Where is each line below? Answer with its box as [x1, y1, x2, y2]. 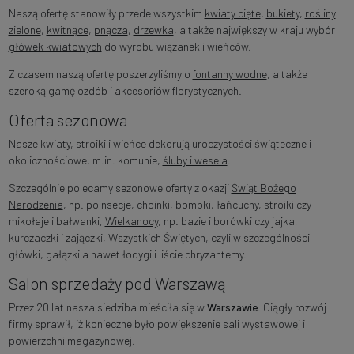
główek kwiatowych [8, 40, 102, 54]
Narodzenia [8, 198, 63, 212]
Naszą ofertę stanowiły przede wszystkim [8, 6, 205, 21]
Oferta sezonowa [8, 110, 127, 130]
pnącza [93, 23, 128, 37]
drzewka [133, 23, 174, 37]
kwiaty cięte [204, 6, 261, 21]
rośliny [304, 6, 336, 21]
